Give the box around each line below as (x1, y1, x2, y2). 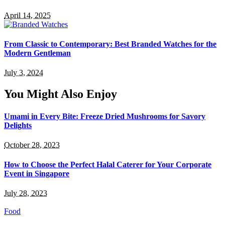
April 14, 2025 (4, 11, 51, 20)
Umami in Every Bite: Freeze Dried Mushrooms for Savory (4, 111, 205, 121)
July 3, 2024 (4, 68, 43, 77)
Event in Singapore (4, 169, 69, 178)
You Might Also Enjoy (4, 87, 117, 101)
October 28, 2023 (4, 140, 60, 149)
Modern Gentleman (4, 49, 71, 58)
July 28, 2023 (4, 189, 47, 198)
